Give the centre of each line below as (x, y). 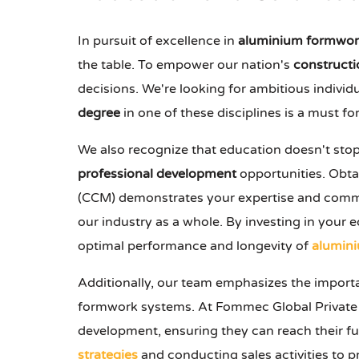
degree (99, 113)
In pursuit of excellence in (158, 41)
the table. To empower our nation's (186, 65)
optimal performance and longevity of (195, 246)
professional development (157, 174)
